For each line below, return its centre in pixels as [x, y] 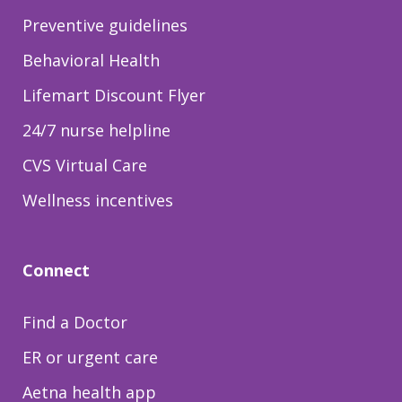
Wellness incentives [98, 201]
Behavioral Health [91, 61]
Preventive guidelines [105, 26]
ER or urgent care [90, 358]
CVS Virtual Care [85, 166]
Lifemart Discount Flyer [114, 96]
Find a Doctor [75, 323]
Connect [56, 271]
